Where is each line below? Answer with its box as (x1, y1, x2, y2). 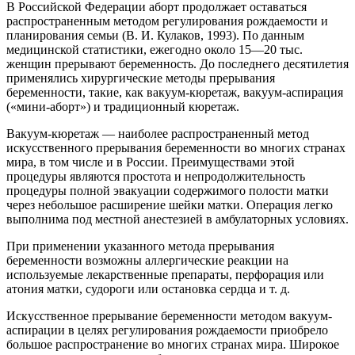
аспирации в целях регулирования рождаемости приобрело (6, 323, 328, 337)
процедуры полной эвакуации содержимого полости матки (6, 183, 329, 197)
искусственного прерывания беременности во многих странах (6, 140, 345, 155)
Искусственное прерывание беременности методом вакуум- (6, 308, 332, 323)
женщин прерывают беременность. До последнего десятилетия (6, 56, 349, 71)
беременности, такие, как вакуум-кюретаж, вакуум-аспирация (6, 85, 343, 99)
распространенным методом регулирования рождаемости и (6, 13, 328, 28)
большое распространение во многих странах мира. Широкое (6, 337, 339, 351)
